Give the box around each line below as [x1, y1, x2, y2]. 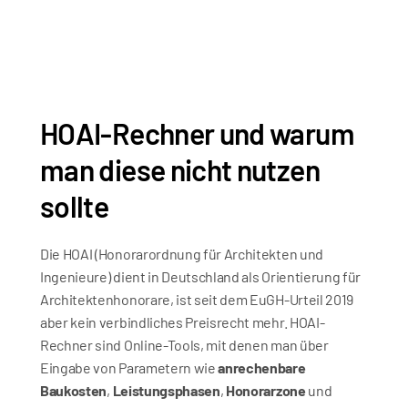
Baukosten [40, 382, 107, 399]
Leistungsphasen [112, 382, 220, 399]
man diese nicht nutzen [40, 152, 320, 187]
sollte [40, 189, 109, 223]
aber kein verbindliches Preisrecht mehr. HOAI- [40, 313, 325, 331]
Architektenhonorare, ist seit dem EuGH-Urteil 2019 [40, 291, 353, 308]
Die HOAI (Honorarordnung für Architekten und [40, 245, 323, 262]
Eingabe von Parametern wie [40, 359, 219, 376]
